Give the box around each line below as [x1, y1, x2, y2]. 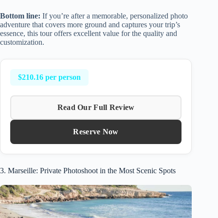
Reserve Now [73, 127, 119, 136]
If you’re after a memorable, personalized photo [40, 11, 188, 20]
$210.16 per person [18, 73, 81, 81]
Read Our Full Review [57, 103, 135, 111]
